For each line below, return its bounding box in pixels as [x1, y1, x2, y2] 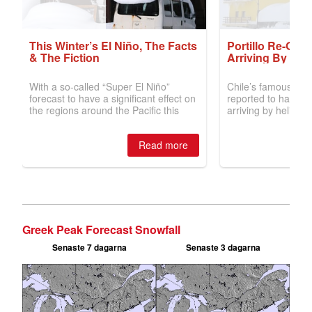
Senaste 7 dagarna [52, 241, 127, 254]
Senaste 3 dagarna [185, 241, 260, 254]
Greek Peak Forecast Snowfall [22, 221, 180, 238]
